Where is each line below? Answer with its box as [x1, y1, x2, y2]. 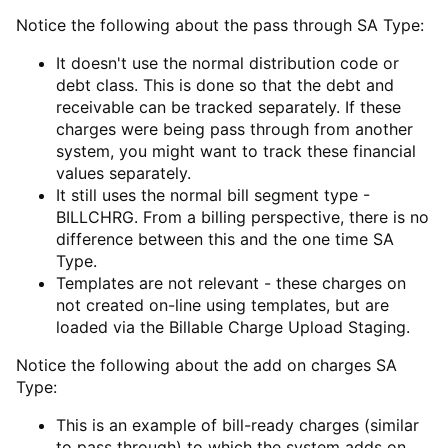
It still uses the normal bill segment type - [56, 185, 370, 206]
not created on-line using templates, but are [56, 295, 389, 316]
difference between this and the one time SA [56, 229, 394, 250]
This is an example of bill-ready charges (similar [56, 415, 419, 436]
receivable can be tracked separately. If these [56, 97, 401, 118]
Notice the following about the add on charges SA [16, 355, 397, 376]
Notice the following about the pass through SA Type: [16, 15, 424, 36]
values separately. [56, 163, 191, 184]
